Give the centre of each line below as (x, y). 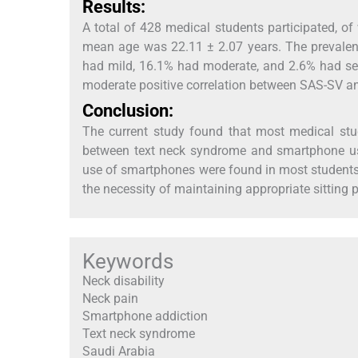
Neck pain (110, 298)
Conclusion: (128, 110)
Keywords (128, 261)
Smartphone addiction (145, 316)
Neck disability (123, 280)
